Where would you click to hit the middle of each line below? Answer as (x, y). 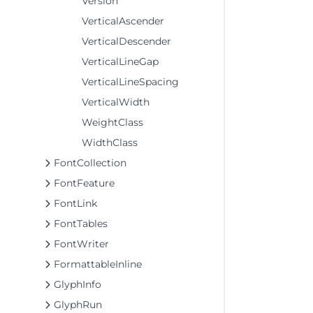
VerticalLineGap (120, 61)
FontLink (75, 203)
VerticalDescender (126, 41)
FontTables (81, 224)
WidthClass (110, 143)
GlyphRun (78, 305)
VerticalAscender (123, 21)
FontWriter (81, 244)
